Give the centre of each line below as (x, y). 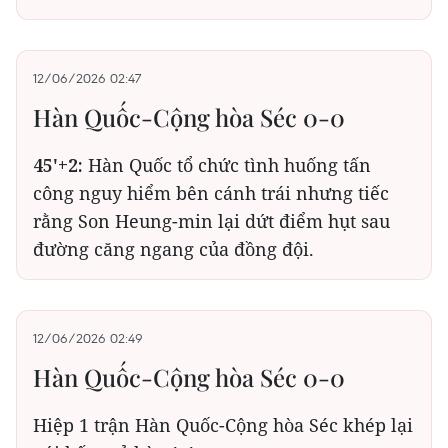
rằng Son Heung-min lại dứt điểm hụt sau (211, 221)
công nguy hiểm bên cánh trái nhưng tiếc (211, 193)
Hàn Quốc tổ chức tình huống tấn (229, 165)
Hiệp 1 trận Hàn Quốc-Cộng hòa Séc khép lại (223, 425)
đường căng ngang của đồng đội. (173, 249)
